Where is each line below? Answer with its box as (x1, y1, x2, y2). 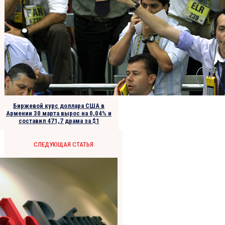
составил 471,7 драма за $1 (18, 117, 99, 125)
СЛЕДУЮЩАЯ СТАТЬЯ (33, 141, 93, 149)
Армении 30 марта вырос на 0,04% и (6, 109, 111, 118)
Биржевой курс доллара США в (13, 102, 104, 110)
